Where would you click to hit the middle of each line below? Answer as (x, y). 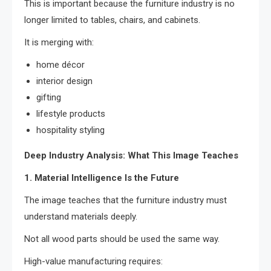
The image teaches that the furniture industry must (126, 201)
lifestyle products (71, 114)
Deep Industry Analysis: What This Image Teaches (131, 156)
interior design (64, 81)
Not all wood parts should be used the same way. (122, 239)
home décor (60, 65)
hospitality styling (70, 130)
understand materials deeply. (81, 217)
